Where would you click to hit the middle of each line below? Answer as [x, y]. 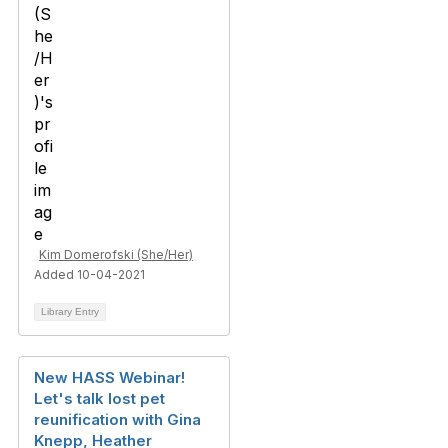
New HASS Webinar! [109, 377]
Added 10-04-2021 [89, 274]
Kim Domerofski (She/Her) [116, 254]
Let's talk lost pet [99, 398]
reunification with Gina [117, 419]
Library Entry [70, 311]
